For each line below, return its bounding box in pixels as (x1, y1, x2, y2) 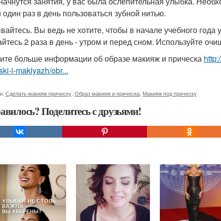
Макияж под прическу (143, 89, 197, 97)
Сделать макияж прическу (5, 89, 72, 97)
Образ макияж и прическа (74, 89, 140, 97)
